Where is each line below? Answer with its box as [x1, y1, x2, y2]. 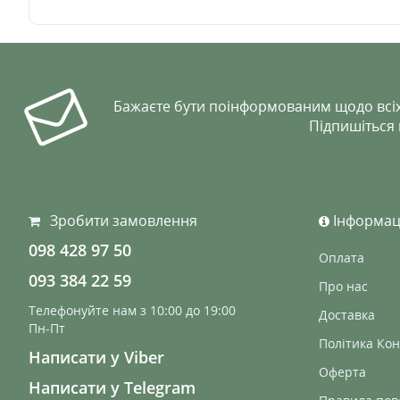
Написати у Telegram [29, 377, 196, 398]
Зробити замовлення [50, 211, 197, 230]
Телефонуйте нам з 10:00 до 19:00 [29, 302, 236, 319]
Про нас [319, 278, 368, 295]
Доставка [319, 306, 375, 323]
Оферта [319, 363, 366, 380]
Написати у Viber [29, 346, 164, 368]
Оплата [319, 249, 364, 266]
